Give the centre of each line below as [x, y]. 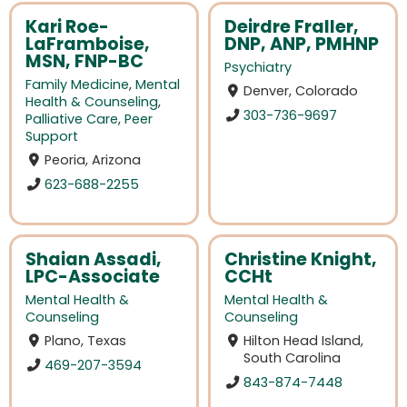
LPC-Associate [93, 276]
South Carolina [293, 358]
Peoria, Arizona [93, 160]
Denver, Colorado [301, 91]
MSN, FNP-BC [84, 61]
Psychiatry [258, 68]
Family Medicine [77, 85]
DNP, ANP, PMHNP [302, 44]
